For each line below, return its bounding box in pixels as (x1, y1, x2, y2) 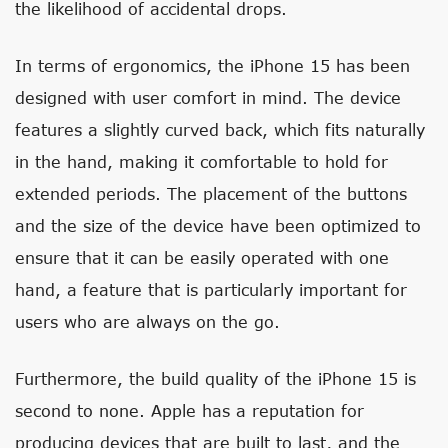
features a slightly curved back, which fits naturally (15, 120, 425, 139)
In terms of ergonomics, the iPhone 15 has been (15, 56, 410, 75)
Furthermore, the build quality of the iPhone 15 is (15, 369, 416, 388)
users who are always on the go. (15, 312, 280, 331)
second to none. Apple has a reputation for (15, 401, 364, 420)
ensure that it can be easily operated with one (15, 248, 389, 267)
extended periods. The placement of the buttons (15, 184, 407, 203)
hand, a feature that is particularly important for (15, 280, 407, 299)
